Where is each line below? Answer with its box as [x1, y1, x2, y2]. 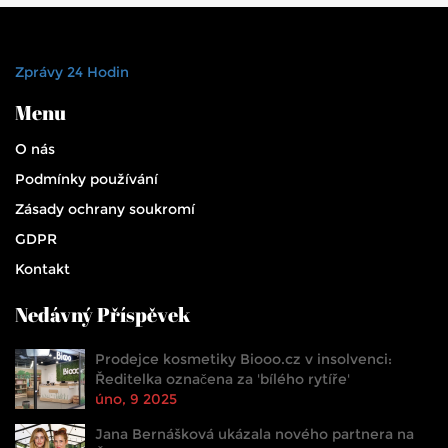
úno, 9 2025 [95, 390, 177, 409]
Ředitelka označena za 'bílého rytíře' [95, 370, 350, 389]
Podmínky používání [15, 170, 158, 189]
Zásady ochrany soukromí [15, 200, 195, 219]
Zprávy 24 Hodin [15, 63, 129, 82]
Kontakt [15, 260, 70, 279]
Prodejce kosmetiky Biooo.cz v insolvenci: [95, 350, 392, 369]
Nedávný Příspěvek [15, 301, 190, 329]
